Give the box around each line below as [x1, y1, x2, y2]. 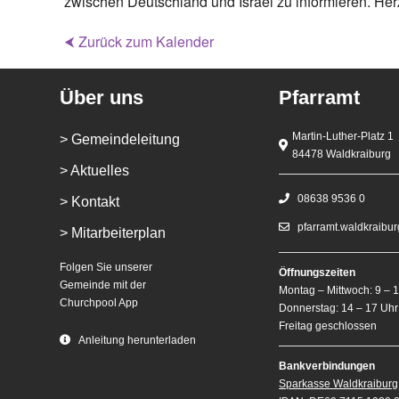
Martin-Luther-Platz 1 [292, 130, 395, 143]
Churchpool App [60, 297, 139, 310]
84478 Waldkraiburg [292, 148, 392, 161]
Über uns [60, 86, 144, 110]
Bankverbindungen [279, 360, 376, 373]
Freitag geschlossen [279, 320, 378, 333]
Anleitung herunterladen [77, 333, 196, 346]
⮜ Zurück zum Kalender [64, 31, 214, 53]
